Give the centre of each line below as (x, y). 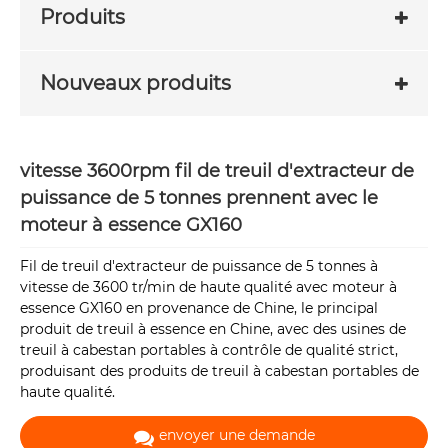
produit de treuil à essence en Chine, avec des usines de (213, 329)
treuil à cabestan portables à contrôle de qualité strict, (209, 350)
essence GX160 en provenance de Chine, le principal (199, 308)
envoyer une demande (236, 435)
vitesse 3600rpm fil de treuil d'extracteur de (217, 171)
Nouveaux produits (135, 82)
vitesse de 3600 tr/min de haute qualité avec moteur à (208, 287)
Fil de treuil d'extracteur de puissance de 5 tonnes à (199, 266)
